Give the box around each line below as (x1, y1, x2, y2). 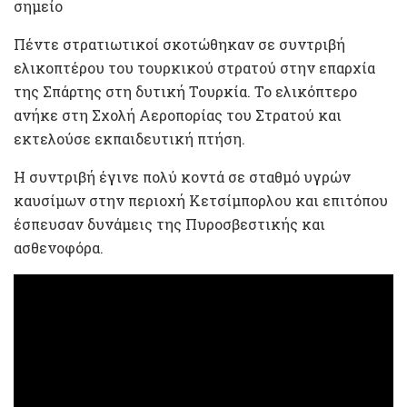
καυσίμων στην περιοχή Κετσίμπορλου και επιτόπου (14, 190, 388, 210)
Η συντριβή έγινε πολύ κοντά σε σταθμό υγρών (14, 166, 351, 186)
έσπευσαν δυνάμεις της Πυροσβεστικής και (14, 213, 325, 233)
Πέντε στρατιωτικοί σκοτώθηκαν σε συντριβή (14, 34, 345, 54)
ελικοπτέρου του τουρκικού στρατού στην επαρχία (14, 57, 375, 77)
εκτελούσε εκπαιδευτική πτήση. (14, 128, 245, 148)
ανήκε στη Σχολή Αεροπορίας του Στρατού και (14, 104, 342, 124)
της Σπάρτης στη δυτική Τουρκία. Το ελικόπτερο (14, 81, 357, 101)
